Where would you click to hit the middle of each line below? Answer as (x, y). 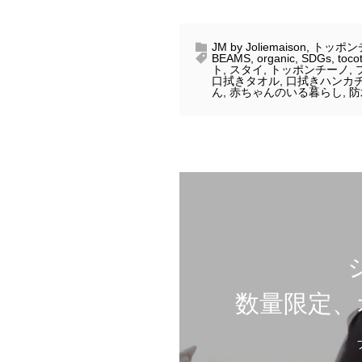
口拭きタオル (246, 81)
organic (276, 59)
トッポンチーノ (309, 70)
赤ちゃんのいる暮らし (286, 93)
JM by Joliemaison (259, 47)
